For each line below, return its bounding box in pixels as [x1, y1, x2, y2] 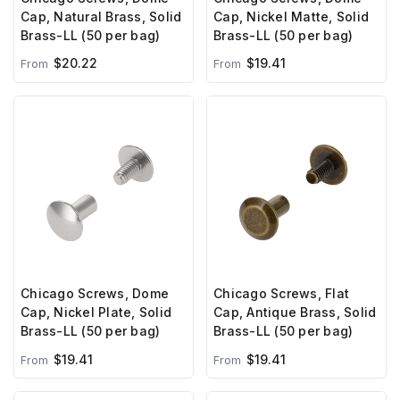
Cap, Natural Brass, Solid [21, 8, 182, 24]
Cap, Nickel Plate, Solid [21, 304, 171, 321]
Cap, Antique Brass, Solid [213, 304, 377, 321]
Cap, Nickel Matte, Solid [213, 8, 369, 24]
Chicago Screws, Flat [213, 286, 349, 302]
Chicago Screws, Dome [21, 286, 169, 302]
